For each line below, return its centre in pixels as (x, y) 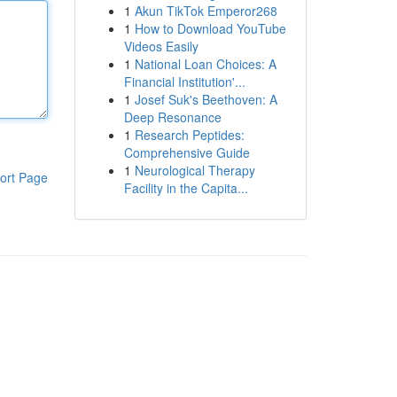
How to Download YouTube (210, 28)
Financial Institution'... (184, 82)
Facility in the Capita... (186, 188)
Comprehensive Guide (187, 152)
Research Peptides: (189, 135)
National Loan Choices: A (205, 64)
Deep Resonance (172, 117)
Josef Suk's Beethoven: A (206, 99)
